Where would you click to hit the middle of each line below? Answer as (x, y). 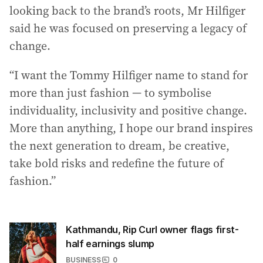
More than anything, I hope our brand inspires (131, 128)
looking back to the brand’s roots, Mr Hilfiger (127, 11)
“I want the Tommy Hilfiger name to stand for (129, 75)
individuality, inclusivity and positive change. (128, 111)
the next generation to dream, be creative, (119, 146)
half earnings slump (110, 244)
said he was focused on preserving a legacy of (128, 28)
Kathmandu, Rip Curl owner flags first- (152, 230)
